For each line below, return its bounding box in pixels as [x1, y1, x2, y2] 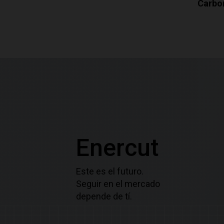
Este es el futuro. [76, 165, 143, 176]
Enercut [76, 133, 158, 162]
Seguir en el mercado [76, 178, 160, 189]
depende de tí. [76, 190, 132, 201]
